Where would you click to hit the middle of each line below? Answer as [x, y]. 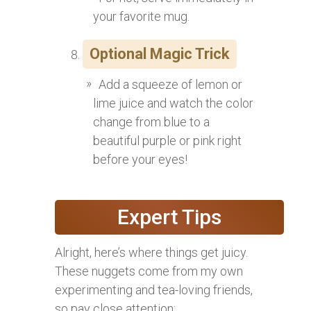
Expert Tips [169, 217]
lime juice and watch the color [173, 103]
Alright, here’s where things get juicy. [151, 253]
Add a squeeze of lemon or [170, 85]
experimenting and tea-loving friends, [154, 290]
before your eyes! [140, 160]
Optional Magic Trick [160, 54]
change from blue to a [151, 122]
